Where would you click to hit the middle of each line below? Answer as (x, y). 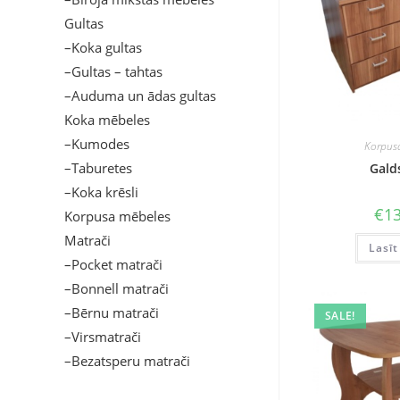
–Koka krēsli (101, 192)
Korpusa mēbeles (117, 216)
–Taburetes (98, 168)
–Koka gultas (103, 47)
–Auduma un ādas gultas (140, 96)
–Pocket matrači (113, 264)
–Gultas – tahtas (113, 71)
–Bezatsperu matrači (127, 361)
